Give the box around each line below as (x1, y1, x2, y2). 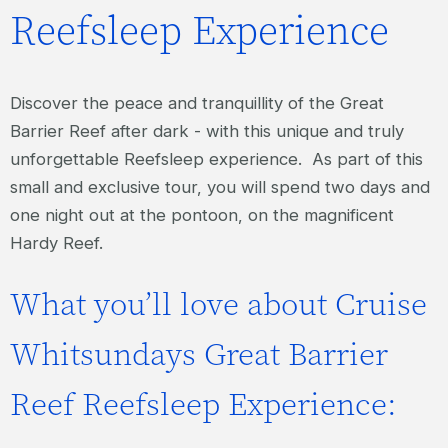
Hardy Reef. (10, 232, 103, 253)
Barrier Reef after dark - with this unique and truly (10, 120, 404, 141)
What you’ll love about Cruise (10, 283, 427, 326)
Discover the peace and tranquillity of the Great (10, 92, 384, 113)
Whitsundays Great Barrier (10, 333, 388, 376)
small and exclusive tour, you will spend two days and (10, 176, 430, 197)
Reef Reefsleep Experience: (10, 383, 397, 426)
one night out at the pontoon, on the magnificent (10, 204, 394, 225)
